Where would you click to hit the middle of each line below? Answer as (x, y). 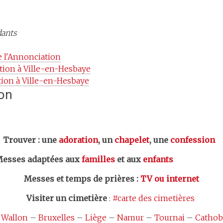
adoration (78, 140)
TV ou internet (170, 179)
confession (193, 140)
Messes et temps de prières (79, 179)
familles (98, 159)
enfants (158, 159)
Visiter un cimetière (67, 198)
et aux (129, 159)
